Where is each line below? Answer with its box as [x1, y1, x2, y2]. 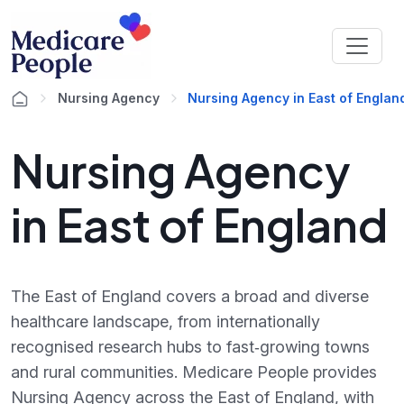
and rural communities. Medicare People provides [11, 363, 377, 381]
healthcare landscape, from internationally [11, 312, 320, 331]
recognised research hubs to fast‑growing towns [11, 337, 370, 356]
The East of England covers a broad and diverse [11, 287, 369, 306]
